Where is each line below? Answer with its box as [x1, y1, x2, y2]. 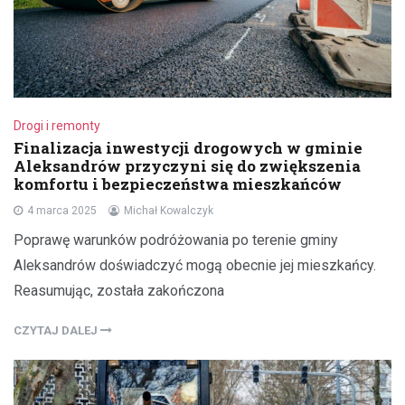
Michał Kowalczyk [124, 204, 213, 218]
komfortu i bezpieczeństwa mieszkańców [14, 174, 342, 195]
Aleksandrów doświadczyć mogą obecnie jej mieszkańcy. [14, 257, 376, 275]
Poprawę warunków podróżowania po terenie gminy [14, 231, 338, 250]
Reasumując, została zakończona [14, 282, 224, 300]
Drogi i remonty [14, 118, 100, 134]
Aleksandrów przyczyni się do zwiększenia [14, 155, 361, 177]
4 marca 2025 [27, 204, 97, 218]
